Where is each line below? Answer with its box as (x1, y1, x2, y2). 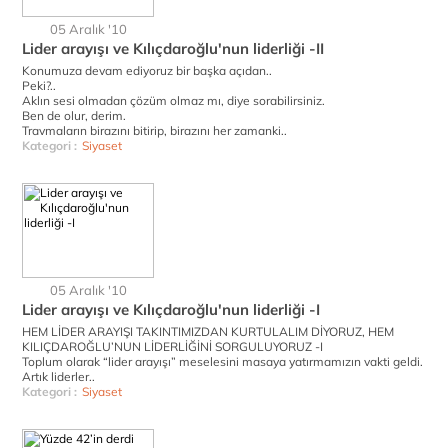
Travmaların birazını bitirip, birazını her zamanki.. (22, 123, 287, 138)
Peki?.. (22, 78, 56, 93)
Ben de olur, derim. (22, 108, 126, 123)
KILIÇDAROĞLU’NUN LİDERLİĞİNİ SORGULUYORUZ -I (22, 339, 323, 354)
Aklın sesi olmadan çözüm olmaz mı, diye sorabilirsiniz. (22, 93, 325, 108)
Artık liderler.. (22, 369, 95, 384)
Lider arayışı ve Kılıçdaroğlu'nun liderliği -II (22, 39, 324, 58)
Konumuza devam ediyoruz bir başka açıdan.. (22, 63, 272, 78)
